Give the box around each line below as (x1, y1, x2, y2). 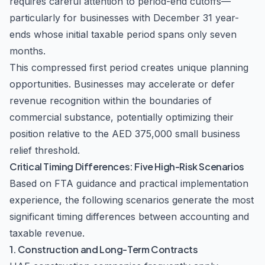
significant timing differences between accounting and (9, 211, 249, 222)
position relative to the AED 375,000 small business (9, 128, 240, 140)
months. (9, 45, 46, 57)
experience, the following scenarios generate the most (9, 194, 254, 206)
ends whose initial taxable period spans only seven (9, 28, 237, 40)
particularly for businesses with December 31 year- (9, 12, 239, 24)
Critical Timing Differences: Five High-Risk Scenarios (9, 160, 244, 173)
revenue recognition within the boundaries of (9, 95, 212, 106)
